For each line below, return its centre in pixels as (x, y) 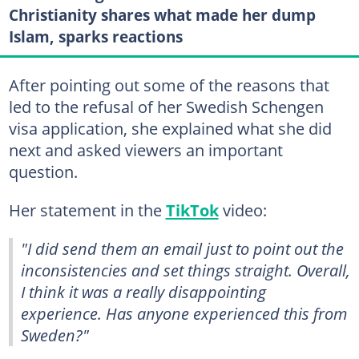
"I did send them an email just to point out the (182, 248)
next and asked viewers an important (145, 150)
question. (43, 171)
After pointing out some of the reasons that (169, 85)
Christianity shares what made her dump (162, 14)
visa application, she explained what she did (170, 128)
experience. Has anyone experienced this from (184, 313)
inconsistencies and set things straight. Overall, (186, 270)
